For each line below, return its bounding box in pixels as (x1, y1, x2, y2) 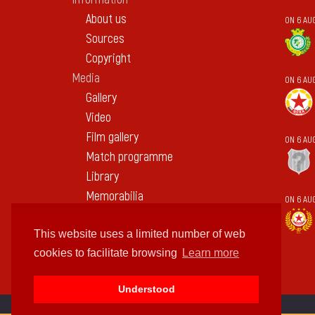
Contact (72, 208, 109, 224)
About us (86, 11, 127, 27)
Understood (117, 283, 175, 295)
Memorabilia (86, 188, 143, 205)
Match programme (86, 149, 173, 165)
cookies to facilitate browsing (34, 247, 180, 259)
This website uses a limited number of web (34, 228, 245, 240)
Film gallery (86, 129, 139, 146)
